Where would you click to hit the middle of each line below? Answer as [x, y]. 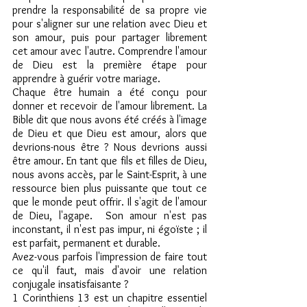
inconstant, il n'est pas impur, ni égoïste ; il [110, 229]
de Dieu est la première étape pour [110, 65]
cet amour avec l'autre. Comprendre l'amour [110, 51]
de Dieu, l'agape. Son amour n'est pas [110, 216]
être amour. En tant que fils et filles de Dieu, [110, 161]
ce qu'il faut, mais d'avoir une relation [110, 270]
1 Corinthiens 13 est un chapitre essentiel [110, 298]
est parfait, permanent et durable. [86, 243]
